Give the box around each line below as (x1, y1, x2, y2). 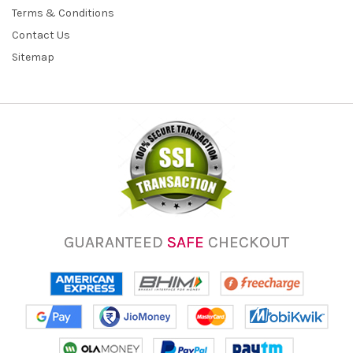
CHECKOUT (204, 232, 289, 251)
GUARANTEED (64, 232, 167, 251)
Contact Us (12, 28, 70, 42)
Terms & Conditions (12, 6, 114, 20)
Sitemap (12, 50, 54, 64)
